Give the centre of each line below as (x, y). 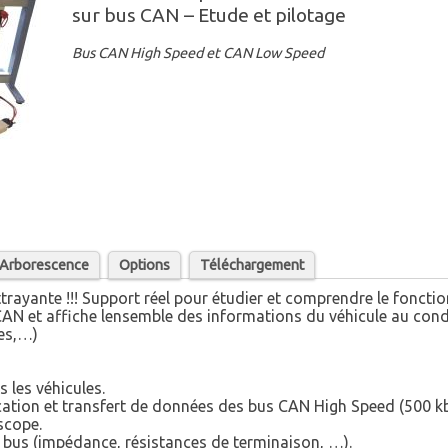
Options (145, 265)
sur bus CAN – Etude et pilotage (209, 15)
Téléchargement (252, 265)
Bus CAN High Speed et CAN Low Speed (198, 53)
